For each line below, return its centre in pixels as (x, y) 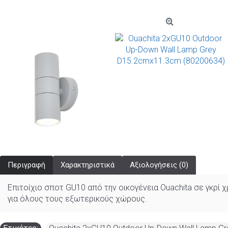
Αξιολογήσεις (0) (159, 165)
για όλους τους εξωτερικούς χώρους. (77, 198)
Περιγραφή (26, 165)
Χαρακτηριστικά (88, 165)
